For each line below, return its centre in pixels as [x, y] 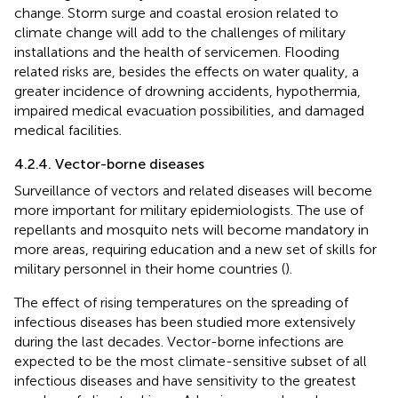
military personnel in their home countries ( [150, 269]
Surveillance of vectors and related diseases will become [193, 191]
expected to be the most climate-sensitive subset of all [191, 362]
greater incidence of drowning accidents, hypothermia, [187, 92]
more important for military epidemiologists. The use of [189, 211]
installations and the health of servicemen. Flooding [177, 52]
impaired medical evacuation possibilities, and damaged [189, 111]
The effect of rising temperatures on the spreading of [181, 303]
